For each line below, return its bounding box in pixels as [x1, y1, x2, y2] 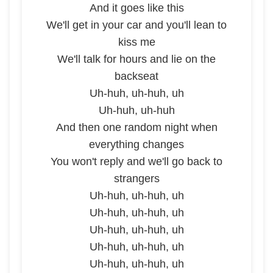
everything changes [89, 138, 184, 151]
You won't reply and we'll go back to [51, 155, 222, 168]
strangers [113, 172, 160, 185]
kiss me [118, 36, 155, 48]
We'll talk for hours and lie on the [57, 53, 216, 65]
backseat [115, 70, 158, 82]
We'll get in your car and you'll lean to [46, 19, 227, 31]
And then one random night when [55, 121, 218, 133]
